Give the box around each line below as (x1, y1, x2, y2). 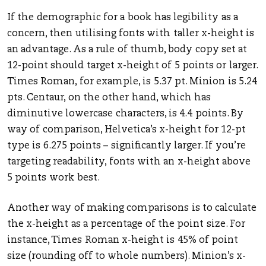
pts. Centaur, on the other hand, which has (7, 93, 211, 103)
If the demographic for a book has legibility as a (7, 13, 238, 23)
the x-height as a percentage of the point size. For (7, 220, 245, 230)
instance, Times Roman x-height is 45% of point (7, 236, 239, 246)
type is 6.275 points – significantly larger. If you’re (7, 141, 246, 151)
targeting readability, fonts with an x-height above (7, 157, 251, 167)
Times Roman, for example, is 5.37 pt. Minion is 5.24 (7, 77, 257, 87)
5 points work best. (7, 173, 100, 183)
